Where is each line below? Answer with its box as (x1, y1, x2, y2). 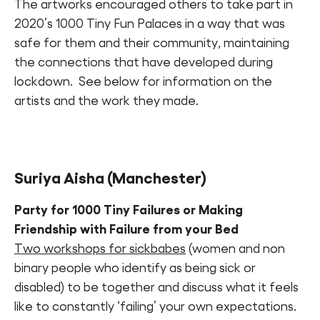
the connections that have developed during (14, 55, 273, 70)
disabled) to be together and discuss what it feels (14, 280, 299, 295)
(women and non (186, 241, 285, 256)
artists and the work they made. (14, 94, 199, 109)
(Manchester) (107, 169, 206, 187)
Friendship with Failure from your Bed (14, 222, 239, 237)
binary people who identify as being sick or (14, 261, 256, 276)
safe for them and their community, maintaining (14, 36, 289, 51)
